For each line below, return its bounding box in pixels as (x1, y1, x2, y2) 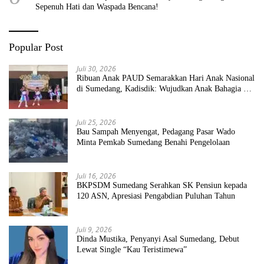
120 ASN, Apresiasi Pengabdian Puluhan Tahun (77, 191, 235, 200)
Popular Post (9, 41, 63, 53)
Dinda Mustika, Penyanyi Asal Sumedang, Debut (77, 234, 239, 243)
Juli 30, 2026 (77, 63, 116, 74)
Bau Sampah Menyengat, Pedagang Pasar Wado (77, 127, 235, 136)
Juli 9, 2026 (77, 224, 112, 235)
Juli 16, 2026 (77, 170, 116, 181)
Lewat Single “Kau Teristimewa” (77, 245, 187, 254)
